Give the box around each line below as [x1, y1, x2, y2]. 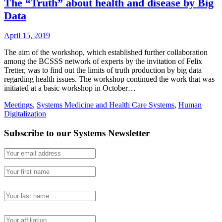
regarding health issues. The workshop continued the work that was [4, 75, 215, 84]
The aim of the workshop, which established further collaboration [4, 48, 208, 57]
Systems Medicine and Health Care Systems [37, 101, 174, 110]
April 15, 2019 [4, 31, 50, 40]
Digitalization [4, 110, 46, 118]
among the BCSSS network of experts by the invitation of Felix [4, 57, 202, 66]
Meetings [4, 101, 33, 110]
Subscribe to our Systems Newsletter [4, 128, 150, 139]
